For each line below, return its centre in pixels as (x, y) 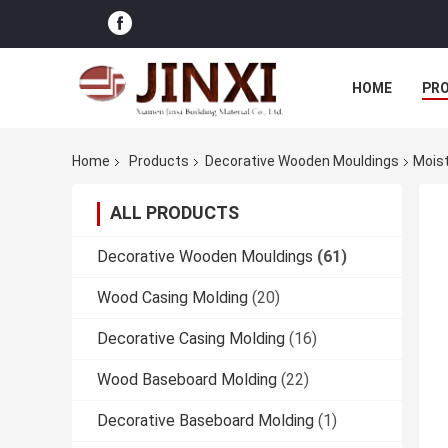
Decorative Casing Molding (191, 339)
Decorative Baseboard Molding (205, 421)
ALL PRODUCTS (174, 213)
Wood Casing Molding (172, 298)
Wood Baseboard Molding (187, 380)
